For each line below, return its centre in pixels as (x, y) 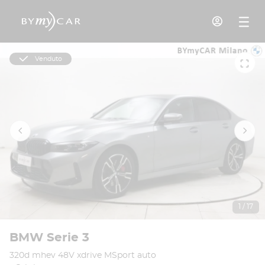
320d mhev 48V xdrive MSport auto (83, 255)
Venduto (49, 59)
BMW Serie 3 (49, 237)
